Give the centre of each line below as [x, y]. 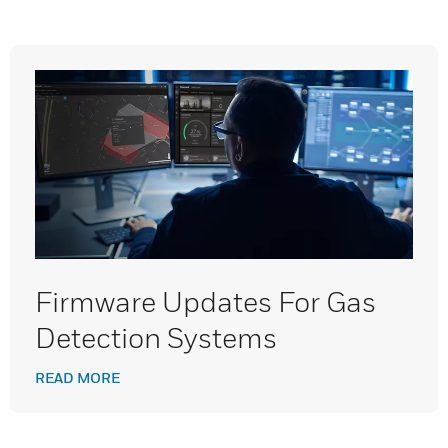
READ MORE [77, 377]
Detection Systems [156, 337]
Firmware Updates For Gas [205, 301]
